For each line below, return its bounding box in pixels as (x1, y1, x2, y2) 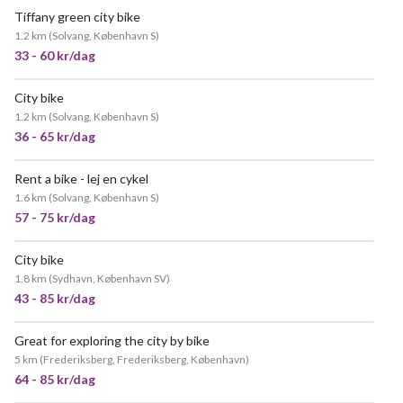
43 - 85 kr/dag (14, 291, 95, 306)
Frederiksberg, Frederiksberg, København (43, 353, 246, 366)
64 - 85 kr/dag (14, 372, 95, 387)
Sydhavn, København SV (52, 272, 166, 285)
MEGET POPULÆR (262, 173, 337, 184)
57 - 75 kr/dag (14, 210, 95, 225)
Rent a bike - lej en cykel (14, 171, 148, 186)
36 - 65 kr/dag (14, 129, 95, 144)
